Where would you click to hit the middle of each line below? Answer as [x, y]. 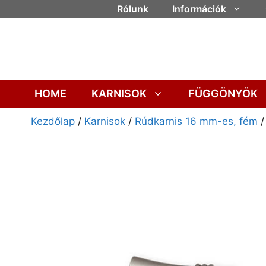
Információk [199, 9]
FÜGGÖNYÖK [223, 94]
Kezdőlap [53, 121]
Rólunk [132, 9]
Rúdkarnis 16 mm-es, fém [196, 121]
